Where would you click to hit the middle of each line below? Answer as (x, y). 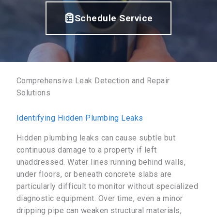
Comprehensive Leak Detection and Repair (93, 81)
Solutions (34, 93)
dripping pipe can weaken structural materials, (99, 210)
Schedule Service (114, 18)
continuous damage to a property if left (87, 150)
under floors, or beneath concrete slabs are (94, 174)
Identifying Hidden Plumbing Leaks (80, 118)
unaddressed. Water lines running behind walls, (101, 162)
